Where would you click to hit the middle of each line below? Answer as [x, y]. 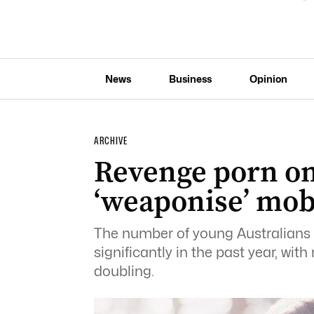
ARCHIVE [110, 141]
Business [190, 78]
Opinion [268, 78]
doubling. [124, 271]
